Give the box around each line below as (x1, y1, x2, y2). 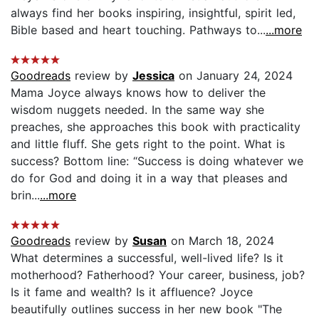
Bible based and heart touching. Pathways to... (11, 22, 266, 37)
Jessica (132, 68, 174, 83)
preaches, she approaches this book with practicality (11, 119, 300, 134)
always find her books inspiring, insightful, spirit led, (11, 5, 296, 20)
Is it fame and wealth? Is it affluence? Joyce (11, 284, 253, 299)
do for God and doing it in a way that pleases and (11, 170, 288, 185)
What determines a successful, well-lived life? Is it (11, 250, 283, 265)
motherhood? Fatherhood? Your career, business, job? (11, 267, 305, 282)
